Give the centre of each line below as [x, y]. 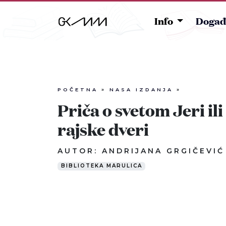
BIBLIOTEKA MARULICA [101, 166]
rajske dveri [103, 129]
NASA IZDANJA [141, 90]
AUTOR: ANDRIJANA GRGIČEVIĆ [141, 151]
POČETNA [78, 90]
